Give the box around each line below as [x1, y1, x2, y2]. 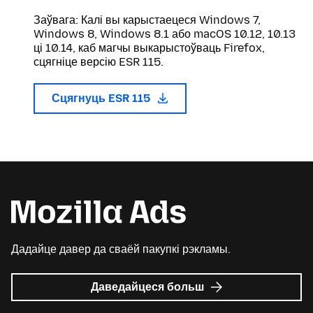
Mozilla [206, 293, 247, 307]
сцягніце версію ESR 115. [34, 55, 163, 68]
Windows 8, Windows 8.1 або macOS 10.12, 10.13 [34, 27, 296, 41]
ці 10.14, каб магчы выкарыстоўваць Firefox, [34, 41, 265, 54]
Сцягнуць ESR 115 [52, 92, 153, 105]
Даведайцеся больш [91, 280, 208, 294]
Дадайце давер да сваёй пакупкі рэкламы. [11, 242, 231, 256]
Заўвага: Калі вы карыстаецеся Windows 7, [34, 13, 261, 27]
